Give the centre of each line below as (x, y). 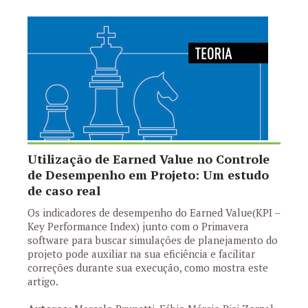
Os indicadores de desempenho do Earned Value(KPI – (154, 212)
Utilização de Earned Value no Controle (148, 159)
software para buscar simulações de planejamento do (153, 240)
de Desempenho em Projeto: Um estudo (148, 175)
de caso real (64, 190)
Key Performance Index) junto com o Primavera (138, 226)
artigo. (43, 281)
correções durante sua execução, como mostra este (148, 267)
